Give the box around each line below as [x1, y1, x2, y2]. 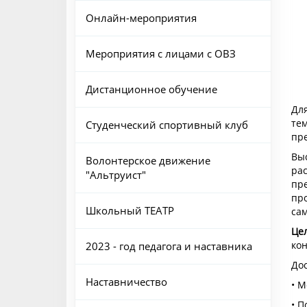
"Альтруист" [85, 168, 146, 182]
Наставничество [85, 275, 167, 288]
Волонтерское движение [85, 153, 210, 167]
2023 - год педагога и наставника [85, 239, 252, 253]
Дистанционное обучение [85, 82, 217, 96]
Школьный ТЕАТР [85, 204, 174, 217]
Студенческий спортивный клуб [85, 118, 248, 132]
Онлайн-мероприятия [85, 11, 197, 25]
